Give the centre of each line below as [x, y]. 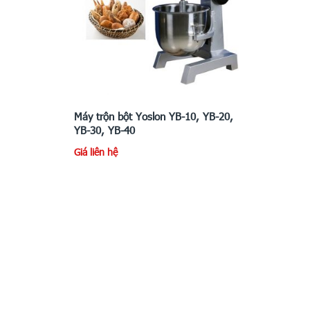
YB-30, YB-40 [104, 130]
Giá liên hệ [96, 152]
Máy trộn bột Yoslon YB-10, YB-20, [154, 116]
